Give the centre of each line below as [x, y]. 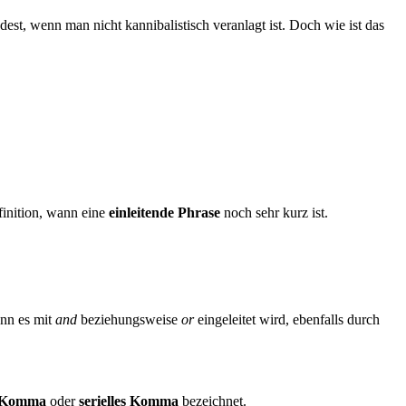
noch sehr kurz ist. [274, 212]
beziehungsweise [129, 320]
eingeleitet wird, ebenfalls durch [287, 320]
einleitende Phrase [164, 212]
